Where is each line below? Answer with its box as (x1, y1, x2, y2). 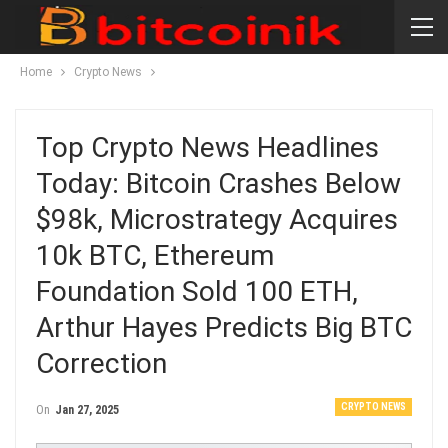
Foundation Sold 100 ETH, (36, 275, 358, 308)
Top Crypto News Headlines (36, 131, 379, 164)
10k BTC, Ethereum (36, 239, 274, 272)
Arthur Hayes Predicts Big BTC (36, 311, 412, 344)
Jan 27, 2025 (55, 403, 119, 417)
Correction (36, 347, 167, 380)
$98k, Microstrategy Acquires (36, 203, 398, 236)
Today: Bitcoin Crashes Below (36, 167, 401, 200)
